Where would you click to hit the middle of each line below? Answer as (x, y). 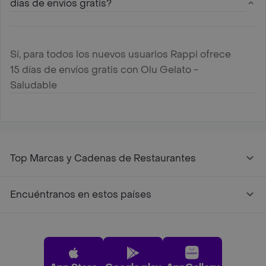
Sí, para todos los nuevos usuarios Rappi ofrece (121, 54)
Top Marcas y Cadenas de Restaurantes (103, 158)
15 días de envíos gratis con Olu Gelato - (104, 69)
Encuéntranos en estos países (81, 194)
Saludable (34, 85)
